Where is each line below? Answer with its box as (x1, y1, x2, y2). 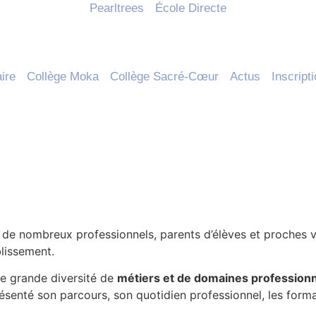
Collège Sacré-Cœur (110, 70, 219, 83)
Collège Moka (27, 70, 99, 83)
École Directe (155, 1, 226, 15)
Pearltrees (90, 1, 144, 15)
